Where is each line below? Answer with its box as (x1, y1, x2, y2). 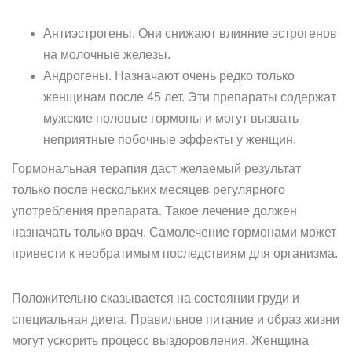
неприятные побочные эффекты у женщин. (43, 133, 296, 146)
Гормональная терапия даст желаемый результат (12, 162, 301, 175)
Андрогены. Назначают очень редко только (43, 69, 295, 82)
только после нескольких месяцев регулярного (12, 183, 285, 196)
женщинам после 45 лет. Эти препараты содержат (43, 90, 336, 104)
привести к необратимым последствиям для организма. (12, 247, 338, 260)
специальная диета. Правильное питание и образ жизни (12, 313, 339, 326)
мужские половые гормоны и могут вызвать (43, 112, 299, 125)
